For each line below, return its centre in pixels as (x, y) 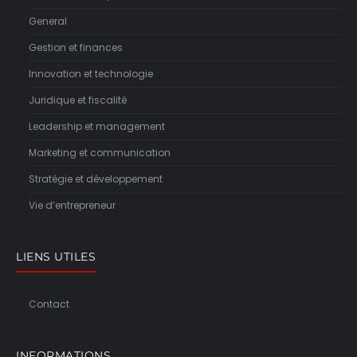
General (48, 21)
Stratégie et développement (96, 178)
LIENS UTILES (56, 256)
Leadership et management (97, 126)
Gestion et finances (76, 47)
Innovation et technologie (91, 73)
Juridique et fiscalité (78, 100)
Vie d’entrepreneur (72, 205)
